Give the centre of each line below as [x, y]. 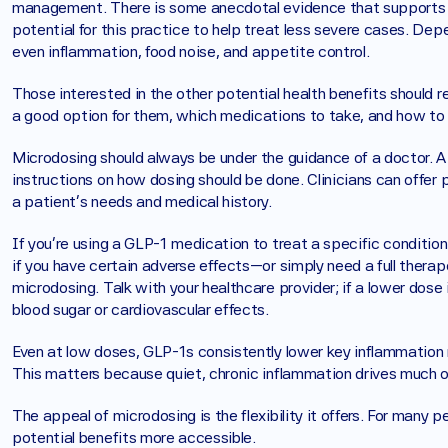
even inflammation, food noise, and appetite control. [193, 51]
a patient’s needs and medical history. [144, 201]
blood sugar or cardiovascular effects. [140, 309]
